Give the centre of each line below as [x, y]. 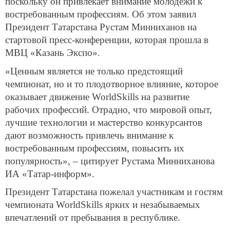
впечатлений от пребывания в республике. [93, 218]
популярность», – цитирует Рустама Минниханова [110, 161]
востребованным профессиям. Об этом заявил [101, 14]
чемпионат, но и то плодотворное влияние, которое [112, 84]
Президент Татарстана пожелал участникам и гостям [114, 192]
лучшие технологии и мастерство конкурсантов [104, 122]
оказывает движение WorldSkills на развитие [97, 97]
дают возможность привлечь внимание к [89, 135]
